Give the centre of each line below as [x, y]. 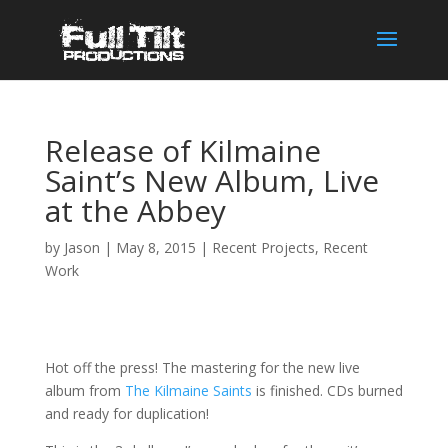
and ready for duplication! [126, 413]
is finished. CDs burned [327, 390]
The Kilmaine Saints [188, 390]
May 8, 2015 [155, 247]
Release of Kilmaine [182, 150]
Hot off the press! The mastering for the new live [202, 367]
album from [84, 390]
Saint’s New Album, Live [211, 180]
